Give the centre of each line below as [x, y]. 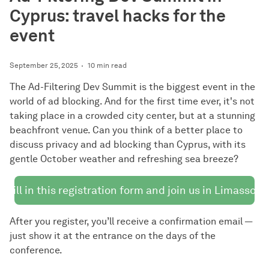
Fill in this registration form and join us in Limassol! [134, 190]
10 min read [107, 65]
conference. [36, 250]
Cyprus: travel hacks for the [118, 16]
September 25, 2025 [44, 65]
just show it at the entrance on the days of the [113, 236]
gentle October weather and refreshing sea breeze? [124, 159]
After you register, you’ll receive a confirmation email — [131, 221]
